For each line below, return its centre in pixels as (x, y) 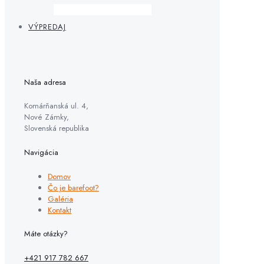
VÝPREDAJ (47, 27)
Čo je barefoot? (73, 187)
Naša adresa (45, 82)
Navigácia (41, 153)
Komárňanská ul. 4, (56, 106)
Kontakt (60, 210)
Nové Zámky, (47, 117)
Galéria (60, 199)
